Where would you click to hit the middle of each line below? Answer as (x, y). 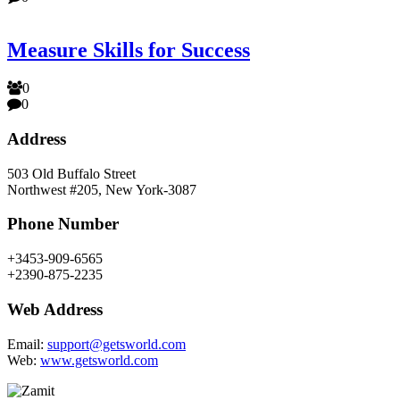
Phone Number (63, 224)
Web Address (55, 309)
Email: (27, 344)
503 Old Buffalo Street (71, 173)
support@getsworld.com (117, 344)
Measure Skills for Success (129, 50)
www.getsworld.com (99, 360)
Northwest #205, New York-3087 (102, 189)
